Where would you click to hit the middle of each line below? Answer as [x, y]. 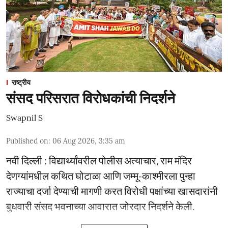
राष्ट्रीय [21, 82]
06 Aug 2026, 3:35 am [89, 141]
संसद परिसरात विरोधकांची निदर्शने [91, 98]
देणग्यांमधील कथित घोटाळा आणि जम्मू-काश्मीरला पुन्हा [101, 176]
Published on [27, 141]
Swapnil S [24, 118]
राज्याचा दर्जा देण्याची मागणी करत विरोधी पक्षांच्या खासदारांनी [112, 191]
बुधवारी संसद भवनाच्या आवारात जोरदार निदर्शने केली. [100, 206]
